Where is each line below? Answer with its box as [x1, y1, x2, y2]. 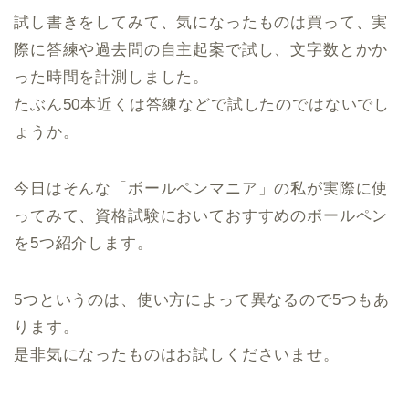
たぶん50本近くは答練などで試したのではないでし [14, 96, 391, 114]
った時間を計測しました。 [14, 68, 210, 87]
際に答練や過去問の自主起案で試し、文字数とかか [14, 41, 389, 59]
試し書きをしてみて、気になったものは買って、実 [14, 14, 389, 32]
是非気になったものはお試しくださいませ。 [14, 346, 340, 364]
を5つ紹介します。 [14, 235, 153, 253]
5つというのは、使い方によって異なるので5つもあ [14, 291, 391, 309]
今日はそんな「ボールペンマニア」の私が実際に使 [14, 180, 389, 198]
